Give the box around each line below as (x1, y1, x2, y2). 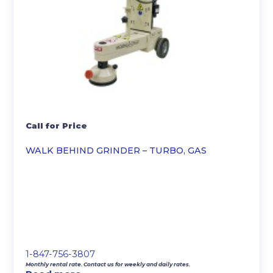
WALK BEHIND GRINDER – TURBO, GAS (26, 144, 207, 156)
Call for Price (26, 121, 88, 130)
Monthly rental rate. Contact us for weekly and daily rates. (26, 260, 191, 268)
